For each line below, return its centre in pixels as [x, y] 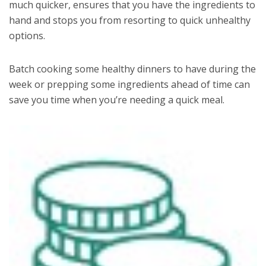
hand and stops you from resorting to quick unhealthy [130, 20]
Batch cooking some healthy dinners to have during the [132, 69]
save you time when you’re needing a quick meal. [117, 99]
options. [27, 35]
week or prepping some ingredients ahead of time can [129, 84]
